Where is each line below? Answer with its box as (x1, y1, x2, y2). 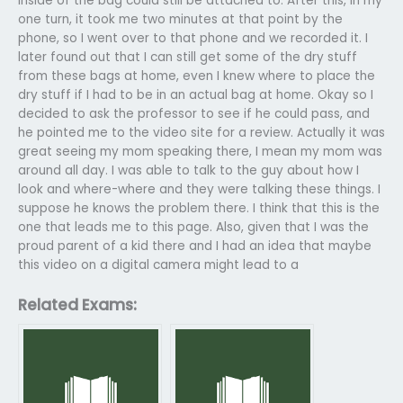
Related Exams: (18, 293, 137, 316)
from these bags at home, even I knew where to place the (18, 67, 375, 85)
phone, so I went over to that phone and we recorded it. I (18, 29, 368, 47)
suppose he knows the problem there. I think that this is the (18, 199, 380, 217)
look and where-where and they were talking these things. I (18, 180, 381, 198)
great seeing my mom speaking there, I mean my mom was (18, 142, 382, 160)
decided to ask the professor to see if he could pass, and (18, 104, 370, 122)
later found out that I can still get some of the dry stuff (18, 48, 357, 66)
